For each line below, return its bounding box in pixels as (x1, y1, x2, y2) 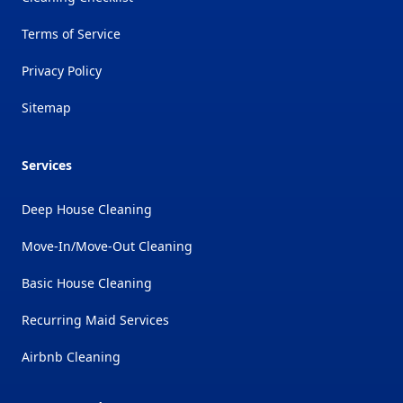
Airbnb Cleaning (22, 347, 121, 365)
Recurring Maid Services (22, 310, 169, 328)
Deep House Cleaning (22, 200, 152, 218)
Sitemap (22, 98, 71, 116)
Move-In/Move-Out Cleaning (22, 237, 193, 255)
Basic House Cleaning (22, 273, 152, 291)
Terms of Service (22, 24, 121, 42)
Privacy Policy (22, 61, 102, 79)
